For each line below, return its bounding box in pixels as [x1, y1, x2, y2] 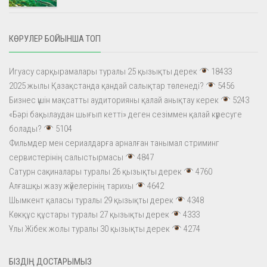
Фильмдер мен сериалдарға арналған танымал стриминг [9, 137, 219, 148]
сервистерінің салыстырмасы [9, 151, 123, 163]
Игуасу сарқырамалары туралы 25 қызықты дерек [9, 66, 197, 77]
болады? [9, 123, 42, 134]
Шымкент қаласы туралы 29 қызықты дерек [9, 194, 173, 206]
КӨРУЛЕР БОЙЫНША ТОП [9, 33, 101, 44]
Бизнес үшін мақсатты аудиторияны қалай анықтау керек [9, 94, 219, 105]
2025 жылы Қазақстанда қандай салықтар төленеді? [9, 80, 204, 91]
